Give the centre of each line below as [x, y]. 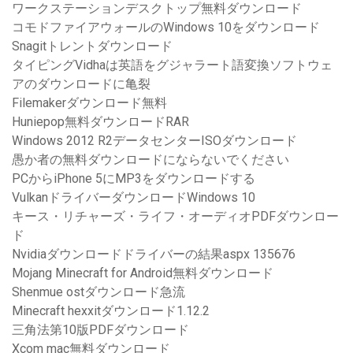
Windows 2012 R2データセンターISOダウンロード [154, 141]
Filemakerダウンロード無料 [89, 103]
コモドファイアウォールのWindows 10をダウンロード [166, 28]
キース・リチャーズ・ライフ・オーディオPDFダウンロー [175, 217]
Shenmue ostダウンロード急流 [98, 292]
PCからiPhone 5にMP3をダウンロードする [134, 179]
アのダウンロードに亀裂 [81, 84]
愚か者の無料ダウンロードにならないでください [150, 160]
